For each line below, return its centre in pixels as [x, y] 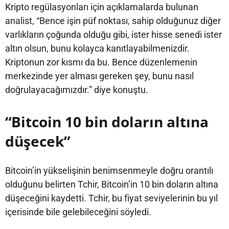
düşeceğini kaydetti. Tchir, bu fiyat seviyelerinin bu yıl [111, 198]
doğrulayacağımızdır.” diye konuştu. [77, 90]
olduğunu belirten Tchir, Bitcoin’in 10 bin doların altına [112, 185]
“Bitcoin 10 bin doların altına [107, 122]
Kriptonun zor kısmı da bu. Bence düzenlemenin [101, 62]
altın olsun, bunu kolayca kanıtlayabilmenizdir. [97, 49]
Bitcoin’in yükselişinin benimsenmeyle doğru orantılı [109, 171]
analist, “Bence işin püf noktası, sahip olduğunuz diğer [113, 21]
